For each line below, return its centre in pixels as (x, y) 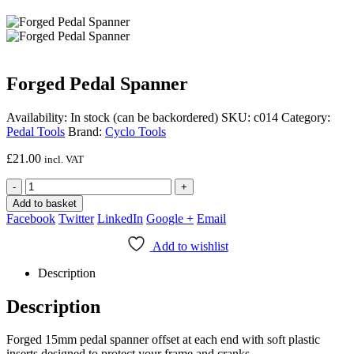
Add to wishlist (190, 246)
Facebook (31, 218)
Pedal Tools (36, 131)
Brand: (87, 131)
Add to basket (45, 203)
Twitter (76, 218)
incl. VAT (64, 159)
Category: (306, 117)
